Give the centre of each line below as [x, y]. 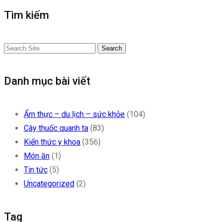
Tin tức [36, 169]
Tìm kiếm [27, 15]
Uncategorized [49, 183]
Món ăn [37, 156]
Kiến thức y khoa [52, 142]
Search [112, 49]
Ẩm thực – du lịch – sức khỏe [74, 114]
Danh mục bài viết [47, 81]
